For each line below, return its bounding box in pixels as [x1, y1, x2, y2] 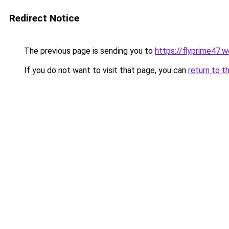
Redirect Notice [9, 12, 79, 24]
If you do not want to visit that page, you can [22, 65, 188, 75]
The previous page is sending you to [22, 46, 155, 56]
